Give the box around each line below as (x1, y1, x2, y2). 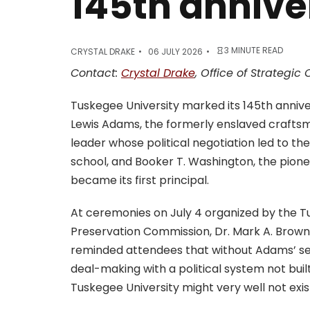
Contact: (71, 65, 121, 82)
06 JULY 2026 (148, 46, 203, 58)
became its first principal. (71, 172, 209, 189)
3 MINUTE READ (224, 44, 283, 57)
